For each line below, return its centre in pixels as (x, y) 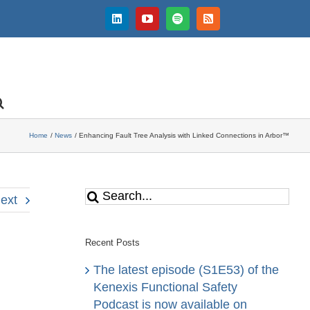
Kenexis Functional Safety (165, 288)
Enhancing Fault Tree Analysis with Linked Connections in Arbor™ (184, 135)
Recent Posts (112, 242)
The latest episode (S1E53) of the (186, 270)
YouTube (166, 23)
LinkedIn (136, 23)
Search (104, 195)
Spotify (193, 23)
